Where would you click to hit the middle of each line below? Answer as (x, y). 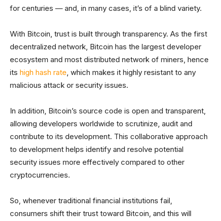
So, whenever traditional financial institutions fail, (91, 201)
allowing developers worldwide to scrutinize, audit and (101, 124)
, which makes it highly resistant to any (131, 73)
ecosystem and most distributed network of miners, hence (109, 60)
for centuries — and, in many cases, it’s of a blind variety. (106, 8)
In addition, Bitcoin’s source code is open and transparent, (108, 111)
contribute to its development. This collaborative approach (109, 137)
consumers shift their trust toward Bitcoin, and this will (101, 214)
